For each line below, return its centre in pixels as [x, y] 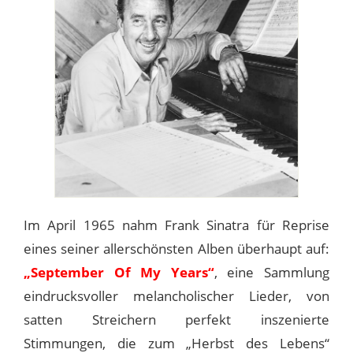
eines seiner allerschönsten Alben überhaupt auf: [176, 248]
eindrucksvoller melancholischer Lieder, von [176, 295]
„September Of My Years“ [119, 272]
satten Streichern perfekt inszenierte [176, 319]
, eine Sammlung [272, 272]
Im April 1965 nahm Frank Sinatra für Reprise [176, 225]
